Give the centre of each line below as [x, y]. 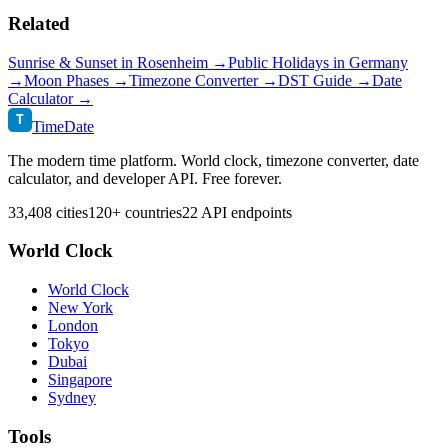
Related [39, 23]
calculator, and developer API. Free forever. [145, 178]
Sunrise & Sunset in [72, 62]
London [73, 325]
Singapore [80, 379]
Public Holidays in [288, 62]
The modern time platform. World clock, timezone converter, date [213, 160]
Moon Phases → [76, 80]
